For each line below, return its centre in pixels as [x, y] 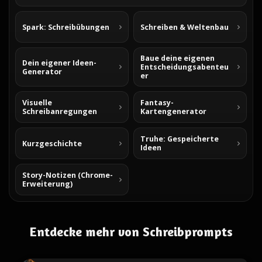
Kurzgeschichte [52, 143]
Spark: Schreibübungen [66, 27]
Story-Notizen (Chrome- [68, 175]
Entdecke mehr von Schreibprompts [131, 232]
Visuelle [37, 103]
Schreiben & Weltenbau [185, 27]
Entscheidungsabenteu [185, 67]
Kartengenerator [173, 111]
